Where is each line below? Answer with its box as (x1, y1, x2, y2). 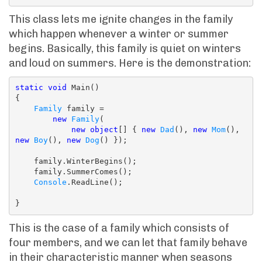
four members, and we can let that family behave (9, 236, 247, 249)
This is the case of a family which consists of (9, 221, 229, 235)
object (89, 125, 118, 135)
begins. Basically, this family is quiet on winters (9, 42, 241, 55)
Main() (66, 83, 99, 92)
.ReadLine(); (66, 178, 123, 187)
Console (33, 178, 67, 187)
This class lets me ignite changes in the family (9, 12, 233, 26)
